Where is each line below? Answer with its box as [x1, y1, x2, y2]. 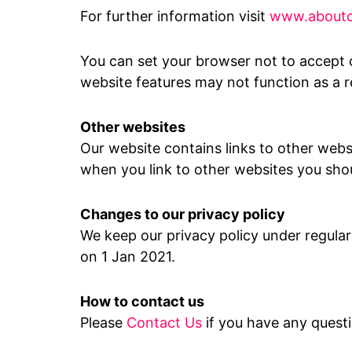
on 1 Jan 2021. [80, 248, 175, 265]
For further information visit [80, 8, 266, 24]
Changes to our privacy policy [80, 206, 285, 222]
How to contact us [80, 293, 204, 310]
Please [80, 314, 123, 331]
